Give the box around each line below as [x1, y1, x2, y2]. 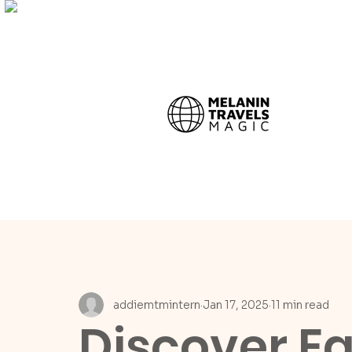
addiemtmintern [113, 297, 200, 312]
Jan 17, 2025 [203, 297, 269, 312]
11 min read [271, 297, 329, 312]
